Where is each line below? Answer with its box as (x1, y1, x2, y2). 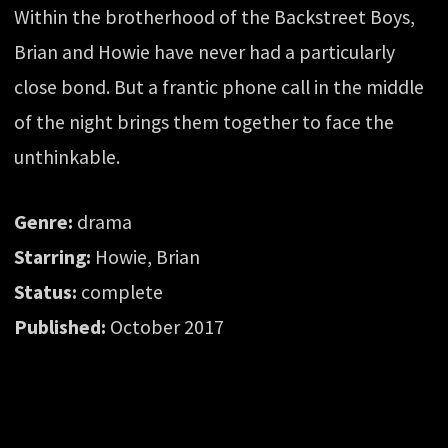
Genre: (14, 210, 74, 235)
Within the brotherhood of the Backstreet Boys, (14, 5, 416, 30)
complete (77, 280, 164, 305)
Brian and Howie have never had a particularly (14, 40, 396, 65)
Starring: (14, 245, 92, 270)
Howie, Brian (91, 245, 201, 270)
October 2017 (106, 315, 225, 340)
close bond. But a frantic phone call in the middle (14, 75, 425, 100)
